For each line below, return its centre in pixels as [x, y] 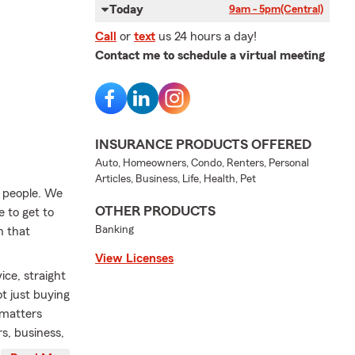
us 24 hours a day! [208, 36]
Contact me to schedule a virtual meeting [210, 55]
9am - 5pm [255, 10]
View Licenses [134, 258]
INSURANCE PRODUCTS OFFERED [203, 144]
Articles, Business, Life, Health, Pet [176, 179]
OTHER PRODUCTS [155, 211]
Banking [115, 230]
